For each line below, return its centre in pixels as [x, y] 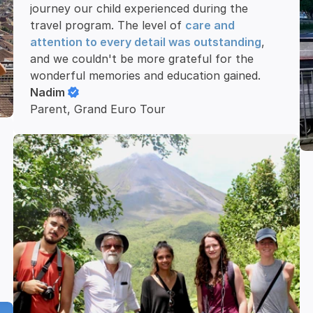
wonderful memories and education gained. [146, 75]
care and [210, 25]
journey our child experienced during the [139, 8]
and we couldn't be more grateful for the [142, 59]
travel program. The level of [108, 25]
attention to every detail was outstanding [146, 42]
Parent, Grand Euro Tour [98, 109]
